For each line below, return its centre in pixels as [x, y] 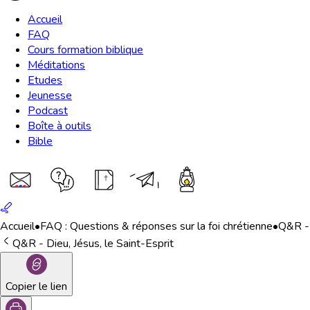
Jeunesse [50, 95]
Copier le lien [36, 286]
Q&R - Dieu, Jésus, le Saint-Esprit [93, 244]
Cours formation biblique [85, 50]
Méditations [56, 65]
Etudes [45, 80]
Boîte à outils [60, 126]
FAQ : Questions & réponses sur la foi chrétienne [156, 226]
